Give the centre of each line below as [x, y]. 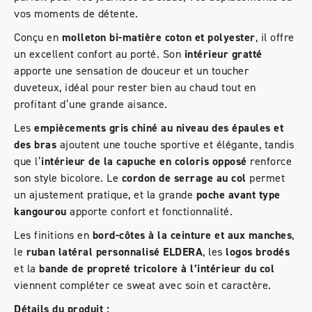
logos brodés [258, 251]
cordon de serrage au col [184, 178]
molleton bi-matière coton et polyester [158, 37]
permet [265, 178]
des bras [35, 144]
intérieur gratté [223, 54]
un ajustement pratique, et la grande [105, 194]
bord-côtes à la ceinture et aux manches [192, 235]
